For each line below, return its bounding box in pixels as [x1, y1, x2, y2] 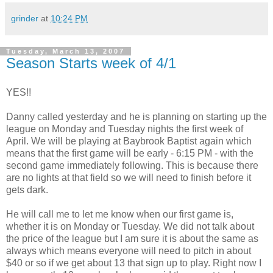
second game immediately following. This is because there [6, 160, 258, 171]
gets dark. [6, 185, 48, 195]
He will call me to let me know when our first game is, [6, 209, 233, 219]
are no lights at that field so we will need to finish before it [6, 172, 251, 183]
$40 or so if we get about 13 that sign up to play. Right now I [6, 258, 261, 268]
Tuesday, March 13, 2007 [6, 48, 125, 55]
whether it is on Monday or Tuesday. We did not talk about [6, 221, 254, 232]
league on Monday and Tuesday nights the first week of [6, 124, 243, 134]
